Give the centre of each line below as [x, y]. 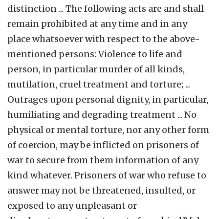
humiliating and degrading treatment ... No [102, 114]
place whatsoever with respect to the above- [104, 39]
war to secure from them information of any [103, 160]
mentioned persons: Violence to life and [95, 54]
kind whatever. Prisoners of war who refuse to [107, 175]
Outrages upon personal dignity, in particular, [108, 99]
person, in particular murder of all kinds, [96, 69]
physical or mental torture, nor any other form [108, 130]
